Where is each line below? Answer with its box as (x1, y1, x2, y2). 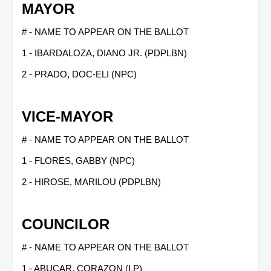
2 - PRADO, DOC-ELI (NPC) (22, 68, 137, 79)
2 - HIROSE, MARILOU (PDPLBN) (22, 176, 161, 187)
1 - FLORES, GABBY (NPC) (22, 155, 135, 166)
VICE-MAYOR (22, 108, 113, 125)
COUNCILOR (22, 215, 109, 232)
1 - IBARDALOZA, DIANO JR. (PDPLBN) (22, 47, 187, 58)
